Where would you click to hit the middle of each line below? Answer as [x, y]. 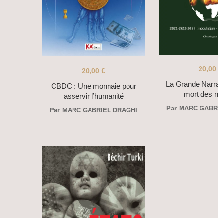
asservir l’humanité [93, 96]
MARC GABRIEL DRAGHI [100, 110]
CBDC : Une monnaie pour [93, 86]
